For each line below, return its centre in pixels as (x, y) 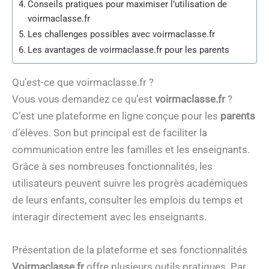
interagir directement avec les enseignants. (109, 216)
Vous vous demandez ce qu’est (83, 99)
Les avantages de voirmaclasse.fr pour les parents (129, 50)
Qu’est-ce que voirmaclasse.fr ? (83, 82)
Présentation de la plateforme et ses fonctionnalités (130, 249)
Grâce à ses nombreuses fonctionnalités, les (112, 166)
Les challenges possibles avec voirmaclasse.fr (122, 34)
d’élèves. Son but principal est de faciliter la (110, 132)
